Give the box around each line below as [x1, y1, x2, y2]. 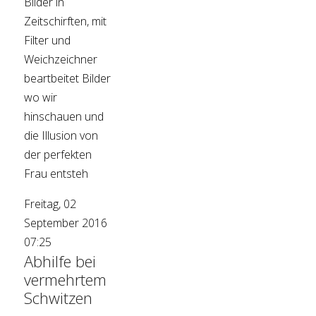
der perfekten [24, 147, 92, 163]
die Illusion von [24, 128, 99, 144]
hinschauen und [24, 109, 104, 125]
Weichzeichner [24, 51, 98, 68]
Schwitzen [24, 287, 93, 309]
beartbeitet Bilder [24, 71, 111, 87]
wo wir [24, 90, 58, 106]
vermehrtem [24, 269, 107, 291]
